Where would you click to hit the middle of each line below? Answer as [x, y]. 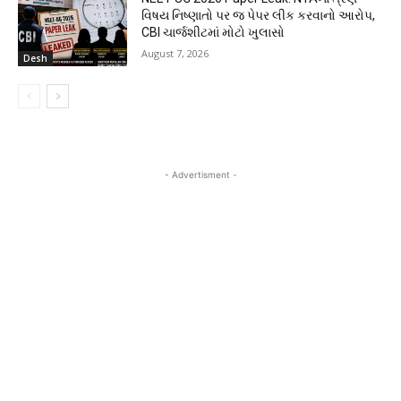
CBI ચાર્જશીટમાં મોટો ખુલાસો [213, 32]
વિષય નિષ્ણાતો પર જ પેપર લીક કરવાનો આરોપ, [259, 15]
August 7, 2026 [175, 53]
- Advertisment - [200, 175]
